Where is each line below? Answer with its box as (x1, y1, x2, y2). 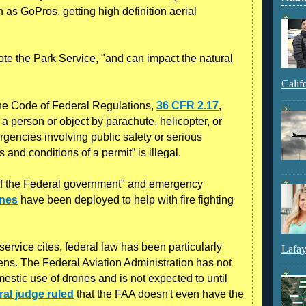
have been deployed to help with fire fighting (18, 193, 234, 206)
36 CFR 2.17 (156, 99, 219, 111)
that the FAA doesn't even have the (74, 288, 244, 300)
